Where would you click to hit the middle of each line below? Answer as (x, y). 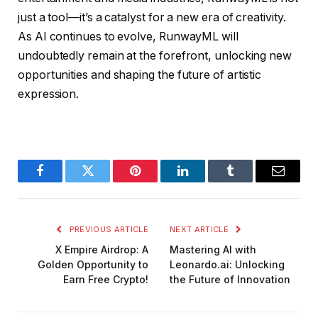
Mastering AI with (213, 250)
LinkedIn (205, 181)
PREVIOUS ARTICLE (108, 230)
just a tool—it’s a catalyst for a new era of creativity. (152, 17)
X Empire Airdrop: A (102, 250)
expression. (49, 94)
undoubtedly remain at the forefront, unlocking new (155, 55)
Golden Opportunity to (93, 265)
